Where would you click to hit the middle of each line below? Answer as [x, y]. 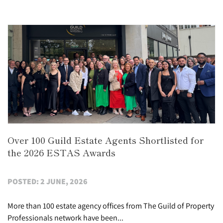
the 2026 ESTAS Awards [61, 153]
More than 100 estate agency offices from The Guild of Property [111, 206]
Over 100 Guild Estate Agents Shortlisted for [106, 140]
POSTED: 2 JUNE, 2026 [48, 182]
